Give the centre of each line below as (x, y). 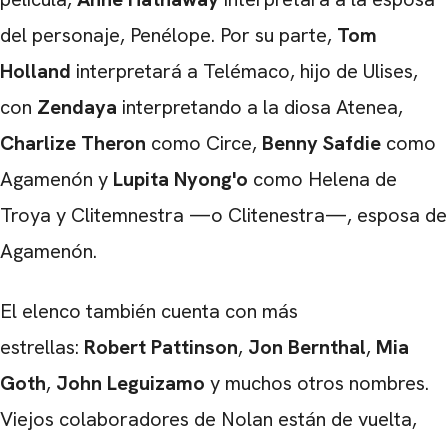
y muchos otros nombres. (317, 382)
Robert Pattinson (161, 346)
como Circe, (206, 142)
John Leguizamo (128, 382)
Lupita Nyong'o (180, 178)
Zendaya (74, 106)
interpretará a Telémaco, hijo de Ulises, (244, 70)
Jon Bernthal (304, 346)
